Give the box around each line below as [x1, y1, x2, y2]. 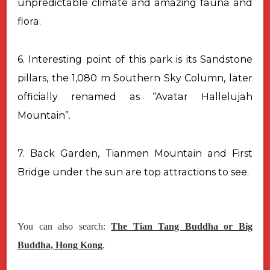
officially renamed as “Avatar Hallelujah [17, 90, 253, 102]
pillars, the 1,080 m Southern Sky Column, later [17, 72, 253, 84]
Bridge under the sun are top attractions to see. [17, 166, 251, 178]
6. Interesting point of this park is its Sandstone [17, 53, 253, 65]
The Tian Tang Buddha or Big [111, 221, 253, 231]
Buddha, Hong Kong [17, 239, 102, 250]
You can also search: [17, 221, 111, 231]
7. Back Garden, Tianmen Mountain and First [17, 147, 253, 159]
